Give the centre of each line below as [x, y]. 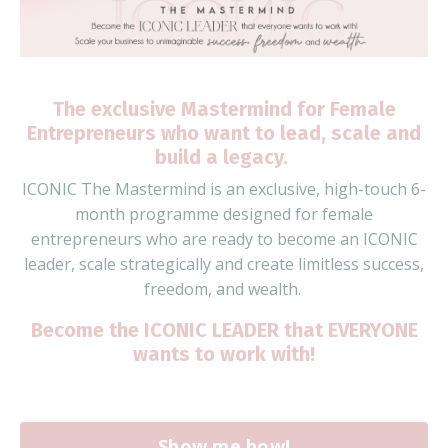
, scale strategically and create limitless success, [247, 263]
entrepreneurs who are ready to [153, 238]
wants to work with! [224, 353]
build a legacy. [221, 156]
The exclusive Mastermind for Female [224, 108]
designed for [270, 213]
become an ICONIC [347, 238]
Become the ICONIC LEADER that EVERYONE [224, 329]
